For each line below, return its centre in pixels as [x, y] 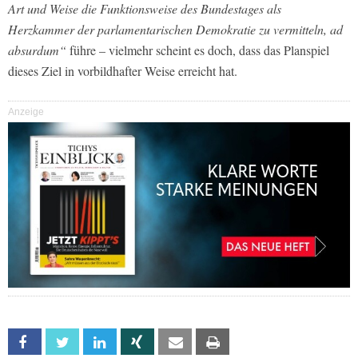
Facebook [64, 343]
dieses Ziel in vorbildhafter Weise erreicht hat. [123, 71]
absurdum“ [37, 50]
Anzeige [26, 112]
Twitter [95, 343]
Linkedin [133, 343]
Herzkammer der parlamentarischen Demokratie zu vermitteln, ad [175, 30]
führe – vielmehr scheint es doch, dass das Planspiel [198, 50]
